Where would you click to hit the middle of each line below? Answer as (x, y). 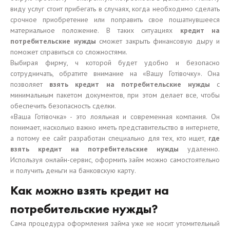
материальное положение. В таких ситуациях (95, 30)
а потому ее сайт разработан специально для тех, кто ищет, (109, 138)
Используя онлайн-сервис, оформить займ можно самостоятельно (115, 160)
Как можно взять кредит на (90, 190)
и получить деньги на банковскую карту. (73, 170)
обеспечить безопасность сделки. (63, 106)
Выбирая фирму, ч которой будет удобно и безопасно (115, 63)
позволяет (30, 84)
